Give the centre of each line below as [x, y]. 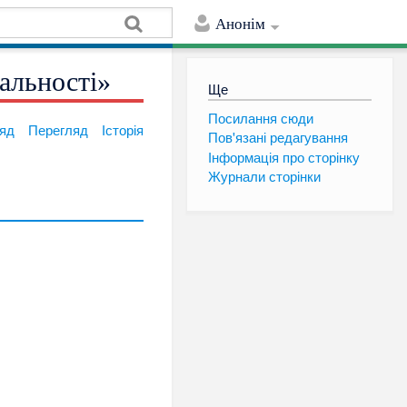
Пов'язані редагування [278, 137]
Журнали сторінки [264, 175]
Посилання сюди [260, 117]
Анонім [241, 25]
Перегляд [59, 130]
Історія [123, 130]
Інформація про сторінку [283, 156]
